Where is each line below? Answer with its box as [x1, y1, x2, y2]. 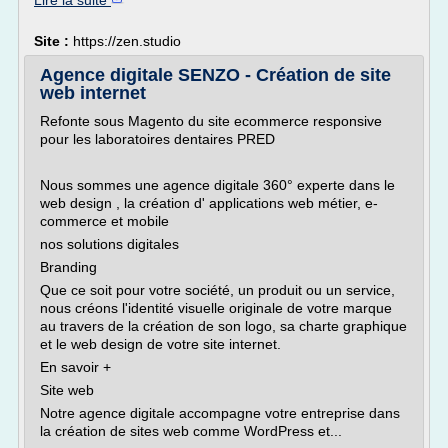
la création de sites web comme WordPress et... [40, 423, 342, 439]
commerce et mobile [40, 213, 169, 229]
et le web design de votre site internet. [40, 336, 281, 352]
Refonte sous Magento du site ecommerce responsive [40, 113, 382, 129]
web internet [40, 83, 146, 103]
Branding [40, 259, 97, 275]
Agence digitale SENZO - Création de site [40, 65, 391, 85]
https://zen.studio [73, 33, 181, 49]
